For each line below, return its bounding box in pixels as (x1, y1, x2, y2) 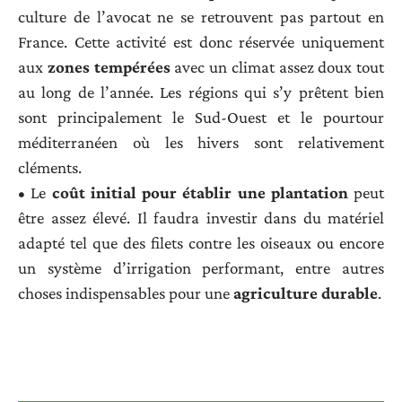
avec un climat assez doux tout (170, 57, 384, 76)
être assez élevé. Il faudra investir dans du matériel (18, 207, 384, 227)
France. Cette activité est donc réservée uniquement (18, 31, 384, 51)
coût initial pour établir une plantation (51, 182, 348, 202)
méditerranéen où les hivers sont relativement (18, 132, 384, 152)
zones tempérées (47, 57, 170, 76)
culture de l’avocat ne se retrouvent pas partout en (18, 6, 384, 26)
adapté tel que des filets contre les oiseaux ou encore (18, 232, 384, 252)
